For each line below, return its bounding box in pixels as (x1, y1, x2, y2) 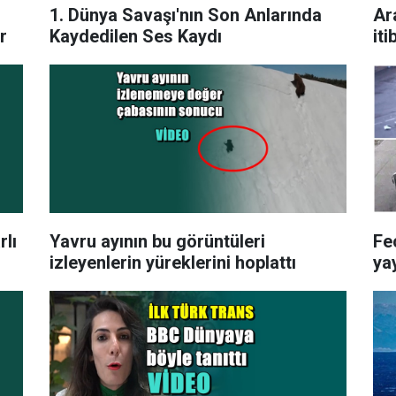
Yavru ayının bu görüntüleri (49, 230, 265, 252)
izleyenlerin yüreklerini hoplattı (49, 251, 296, 273)
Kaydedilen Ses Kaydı (49, 25, 222, 47)
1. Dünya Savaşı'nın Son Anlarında (49, 4, 322, 26)
